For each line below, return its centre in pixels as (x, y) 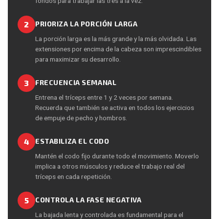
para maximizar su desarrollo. (78, 59)
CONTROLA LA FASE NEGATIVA (88, 199)
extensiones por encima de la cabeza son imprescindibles (118, 49)
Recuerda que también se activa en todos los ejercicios (115, 107)
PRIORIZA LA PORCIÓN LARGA (87, 23)
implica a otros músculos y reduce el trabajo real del (110, 166)
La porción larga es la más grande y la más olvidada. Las (116, 38)
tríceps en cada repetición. (74, 176)
